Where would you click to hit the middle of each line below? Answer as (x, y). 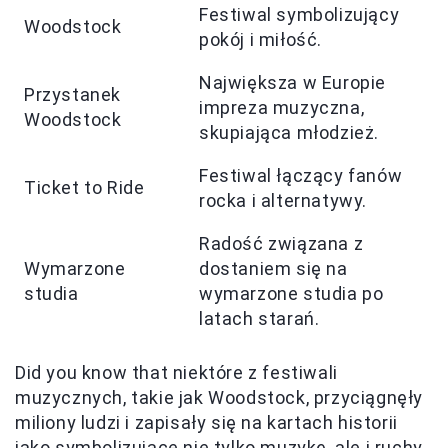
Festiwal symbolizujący (299, 14)
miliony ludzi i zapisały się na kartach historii (206, 422)
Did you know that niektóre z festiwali (176, 372)
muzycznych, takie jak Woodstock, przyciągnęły (219, 397)
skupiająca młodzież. (289, 132)
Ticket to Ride (84, 187)
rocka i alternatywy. (283, 200)
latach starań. (259, 318)
